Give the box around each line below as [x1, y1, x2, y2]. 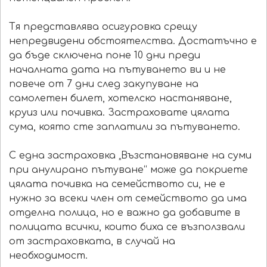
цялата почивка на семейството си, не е [9, 179, 225, 190]
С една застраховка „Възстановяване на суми [9, 150, 252, 162]
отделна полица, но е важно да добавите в [9, 207, 240, 219]
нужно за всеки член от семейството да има [9, 193, 247, 204]
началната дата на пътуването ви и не [9, 64, 226, 76]
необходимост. [9, 250, 91, 262]
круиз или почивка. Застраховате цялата [9, 107, 229, 119]
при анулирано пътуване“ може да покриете [9, 164, 248, 176]
